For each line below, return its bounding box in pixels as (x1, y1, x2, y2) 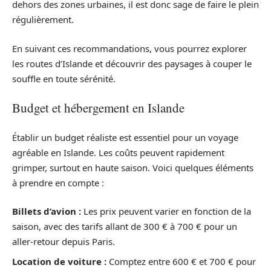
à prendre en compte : (12, 176, 104, 189)
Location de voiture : (12, 255, 106, 267)
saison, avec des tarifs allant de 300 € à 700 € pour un (12, 220, 237, 233)
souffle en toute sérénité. (12, 72, 116, 85)
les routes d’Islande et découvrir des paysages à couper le (12, 57, 252, 70)
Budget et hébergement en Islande (12, 99, 184, 117)
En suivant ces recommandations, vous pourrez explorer (12, 42, 247, 54)
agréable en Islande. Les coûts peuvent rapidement (12, 146, 224, 158)
